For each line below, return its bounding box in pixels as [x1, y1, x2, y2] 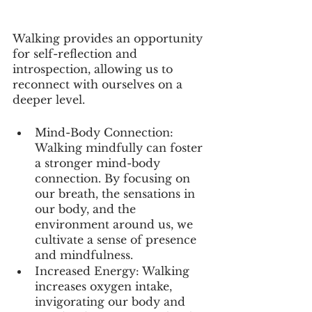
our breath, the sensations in [35, 186, 198, 201]
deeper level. [13, 92, 85, 107]
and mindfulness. [35, 247, 133, 262]
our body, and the [35, 201, 139, 216]
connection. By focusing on [35, 171, 194, 185]
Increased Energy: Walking [35, 263, 193, 278]
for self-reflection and [13, 46, 141, 61]
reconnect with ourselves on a [13, 77, 186, 91]
